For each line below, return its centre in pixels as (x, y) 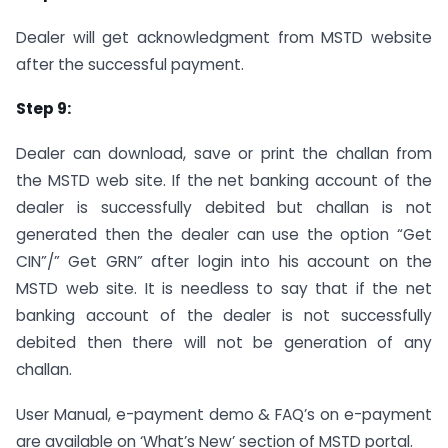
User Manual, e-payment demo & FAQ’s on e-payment (224, 414)
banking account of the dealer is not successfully (224, 316)
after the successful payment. (130, 64)
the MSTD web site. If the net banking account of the (224, 181)
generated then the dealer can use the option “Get (224, 235)
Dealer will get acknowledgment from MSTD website (224, 37)
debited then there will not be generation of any (224, 343)
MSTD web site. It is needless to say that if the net (224, 289)
